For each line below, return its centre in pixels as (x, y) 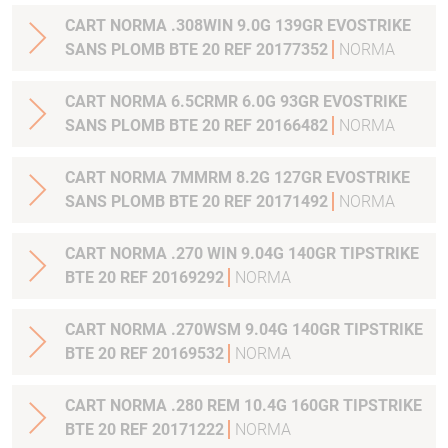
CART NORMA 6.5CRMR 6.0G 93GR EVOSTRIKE (236, 101)
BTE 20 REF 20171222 (146, 429)
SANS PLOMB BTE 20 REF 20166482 (198, 125)
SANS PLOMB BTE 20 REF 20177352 (198, 49)
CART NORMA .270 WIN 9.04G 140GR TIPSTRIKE (242, 253)
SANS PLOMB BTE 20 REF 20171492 (198, 201)
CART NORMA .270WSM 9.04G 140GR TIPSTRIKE (244, 329)
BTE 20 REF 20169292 (146, 277)
